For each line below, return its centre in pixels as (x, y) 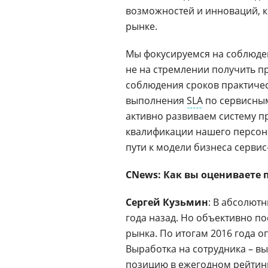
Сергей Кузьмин (167, 202)
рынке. (141, 26)
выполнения (156, 100)
